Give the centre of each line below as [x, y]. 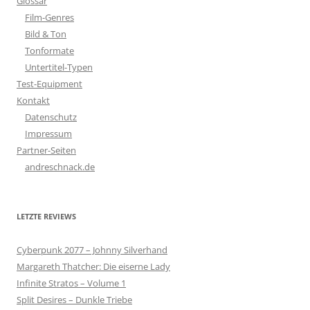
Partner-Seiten [46, 150]
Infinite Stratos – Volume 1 [71, 283]
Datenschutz [51, 117]
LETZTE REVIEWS [46, 216]
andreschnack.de [60, 166]
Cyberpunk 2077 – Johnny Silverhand [92, 249]
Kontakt [33, 100]
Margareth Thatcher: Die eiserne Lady [93, 266]
